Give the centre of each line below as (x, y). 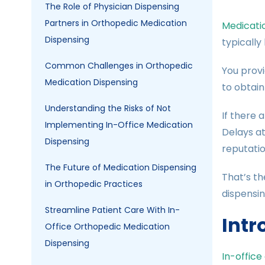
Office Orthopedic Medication (107, 227)
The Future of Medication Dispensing (121, 168)
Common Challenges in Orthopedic (119, 66)
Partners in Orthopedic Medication (116, 23)
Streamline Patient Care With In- (112, 210)
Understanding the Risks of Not (108, 109)
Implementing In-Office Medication (119, 125)
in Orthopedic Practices (94, 184)
